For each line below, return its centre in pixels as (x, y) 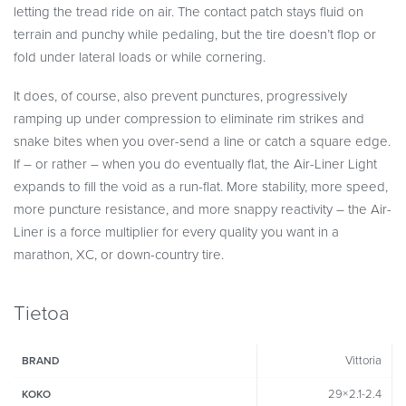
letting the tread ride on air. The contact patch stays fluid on (188, 11)
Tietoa (42, 313)
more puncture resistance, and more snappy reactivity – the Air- (203, 210)
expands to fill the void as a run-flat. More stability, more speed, (201, 187)
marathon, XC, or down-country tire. (119, 255)
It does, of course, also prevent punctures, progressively (180, 97)
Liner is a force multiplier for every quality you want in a (176, 232)
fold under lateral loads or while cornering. (140, 57)
